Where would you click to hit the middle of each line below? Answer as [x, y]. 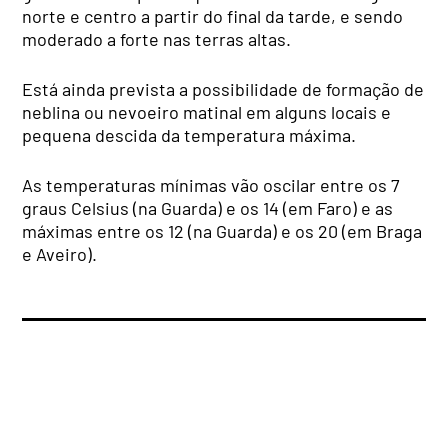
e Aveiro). [60, 254]
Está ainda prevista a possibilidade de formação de [223, 89]
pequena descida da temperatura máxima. [189, 135]
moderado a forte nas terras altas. [157, 39]
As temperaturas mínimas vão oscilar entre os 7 [211, 185]
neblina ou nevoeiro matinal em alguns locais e [207, 112]
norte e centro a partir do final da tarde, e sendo [213, 16]
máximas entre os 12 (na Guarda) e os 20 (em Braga [222, 231]
